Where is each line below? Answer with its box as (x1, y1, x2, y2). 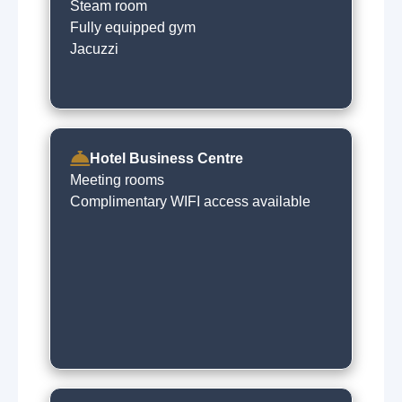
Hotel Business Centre (90, 151, 243, 166)
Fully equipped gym (70, 20, 196, 35)
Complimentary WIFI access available (70, 194, 310, 209)
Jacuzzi (70, 41, 118, 57)
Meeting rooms (70, 172, 164, 188)
